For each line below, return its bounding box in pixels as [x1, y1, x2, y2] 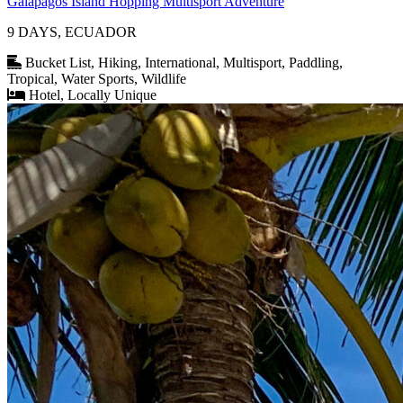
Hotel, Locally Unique [29, 87, 157, 103]
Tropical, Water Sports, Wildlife [7, 71, 186, 87]
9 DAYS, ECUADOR [7, 24, 137, 40]
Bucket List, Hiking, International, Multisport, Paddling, [25, 55, 343, 71]
